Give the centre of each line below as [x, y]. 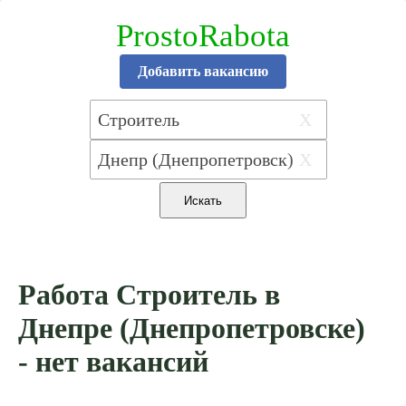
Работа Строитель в [149, 295]
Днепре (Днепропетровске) [192, 329]
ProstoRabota [203, 36]
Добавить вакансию [203, 71]
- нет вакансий [113, 362]
